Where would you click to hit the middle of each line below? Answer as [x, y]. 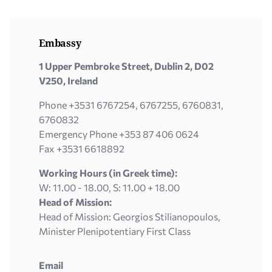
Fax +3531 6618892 [82, 148]
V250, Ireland [68, 80]
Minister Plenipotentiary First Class [115, 231]
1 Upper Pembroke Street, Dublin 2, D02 [126, 66]
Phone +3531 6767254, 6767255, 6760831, [131, 105]
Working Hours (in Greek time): [108, 173]
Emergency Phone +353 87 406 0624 [119, 134]
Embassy [60, 43]
